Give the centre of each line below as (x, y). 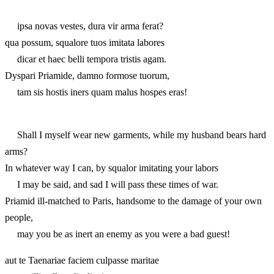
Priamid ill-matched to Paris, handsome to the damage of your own (133, 201)
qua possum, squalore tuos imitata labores (85, 42)
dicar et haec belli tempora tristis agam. (86, 59)
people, (19, 217)
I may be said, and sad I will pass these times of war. (112, 184)
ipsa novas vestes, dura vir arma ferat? (84, 26)
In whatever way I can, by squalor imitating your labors (112, 168)
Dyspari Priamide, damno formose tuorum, (87, 75)
